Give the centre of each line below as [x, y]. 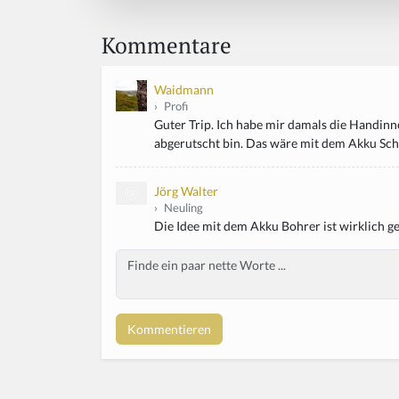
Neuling [182, 208]
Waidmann [184, 90]
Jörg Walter [186, 191]
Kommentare [167, 45]
